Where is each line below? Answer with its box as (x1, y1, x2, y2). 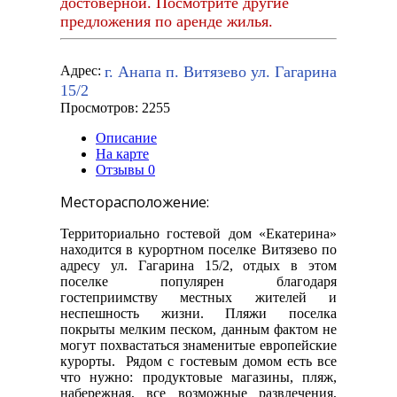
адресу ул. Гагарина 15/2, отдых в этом (60, 258, 337, 274)
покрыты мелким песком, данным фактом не (60, 322, 337, 338)
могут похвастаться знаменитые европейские (60, 338, 337, 354)
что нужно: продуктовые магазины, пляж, (60, 370, 337, 385)
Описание (96, 130, 157, 146)
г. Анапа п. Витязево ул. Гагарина (105, 63, 337, 82)
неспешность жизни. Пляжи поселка (60, 306, 337, 322)
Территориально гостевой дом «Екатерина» (60, 226, 337, 242)
